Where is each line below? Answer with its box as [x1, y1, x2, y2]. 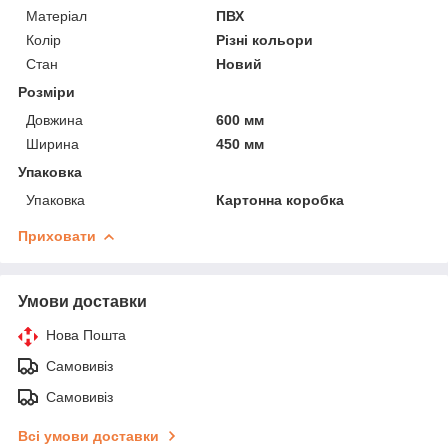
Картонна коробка [216, 191, 345, 208]
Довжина [26, 111, 83, 128]
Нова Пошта [46, 326, 126, 343]
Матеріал [26, 7, 87, 24]
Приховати [18, 227, 96, 244]
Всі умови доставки [18, 427, 159, 444]
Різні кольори [216, 31, 314, 48]
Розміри [18, 83, 75, 100]
